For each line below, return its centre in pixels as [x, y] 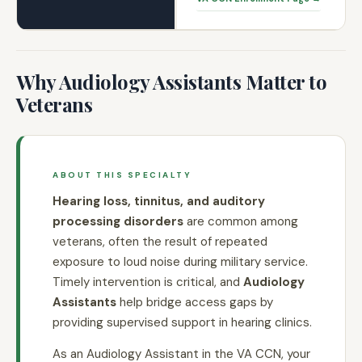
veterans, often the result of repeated [160, 242]
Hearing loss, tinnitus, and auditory [159, 201]
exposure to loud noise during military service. [180, 262]
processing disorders [118, 221]
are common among [241, 221]
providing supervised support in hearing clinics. [182, 322]
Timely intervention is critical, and [148, 282]
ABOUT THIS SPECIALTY [122, 175]
